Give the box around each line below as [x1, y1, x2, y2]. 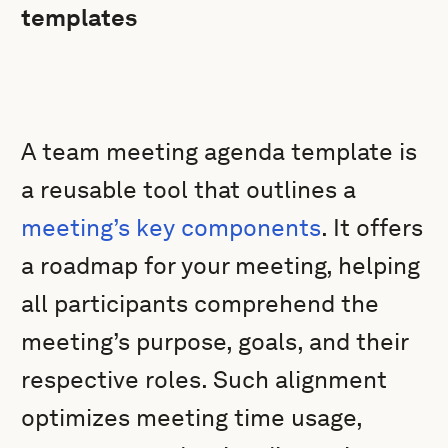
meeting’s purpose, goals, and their [21, 327, 409, 356]
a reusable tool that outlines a [21, 175, 357, 204]
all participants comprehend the [21, 289, 380, 318]
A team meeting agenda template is [21, 137, 418, 166]
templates [21, 3, 138, 32]
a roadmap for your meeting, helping [21, 251, 421, 280]
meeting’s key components [21, 213, 322, 242]
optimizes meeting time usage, [21, 403, 363, 432]
